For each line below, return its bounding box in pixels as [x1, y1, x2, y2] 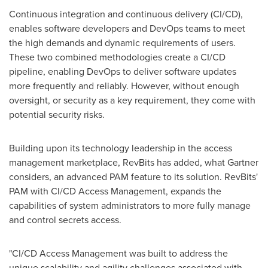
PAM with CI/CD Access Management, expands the [9, 184, 221, 198]
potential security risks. [9, 108, 105, 121]
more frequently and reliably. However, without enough [9, 79, 239, 93]
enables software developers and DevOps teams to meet [9, 22, 245, 35]
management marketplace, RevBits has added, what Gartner [9, 156, 258, 169]
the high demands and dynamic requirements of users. [9, 36, 236, 50]
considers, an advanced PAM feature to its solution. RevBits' [9, 170, 258, 184]
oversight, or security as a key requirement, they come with [9, 93, 255, 107]
